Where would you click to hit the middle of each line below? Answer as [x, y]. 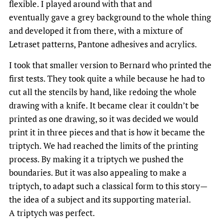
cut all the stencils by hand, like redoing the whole [103, 92]
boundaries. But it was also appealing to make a [98, 172]
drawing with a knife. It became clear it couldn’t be [104, 105]
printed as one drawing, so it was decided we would [104, 118]
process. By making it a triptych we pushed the [96, 159]
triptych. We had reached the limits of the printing [104, 145]
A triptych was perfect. [52, 213]
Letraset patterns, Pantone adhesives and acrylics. [103, 44]
